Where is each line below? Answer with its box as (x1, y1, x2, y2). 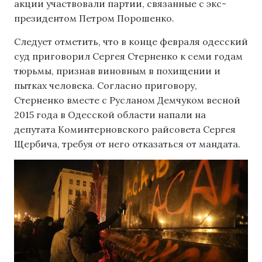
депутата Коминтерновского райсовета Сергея (14, 123, 236, 135)
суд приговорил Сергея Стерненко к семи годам (14, 50, 243, 62)
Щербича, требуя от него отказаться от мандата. (14, 137, 240, 150)
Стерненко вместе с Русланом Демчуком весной (14, 94, 240, 106)
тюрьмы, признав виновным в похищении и (14, 64, 220, 77)
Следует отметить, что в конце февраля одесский (14, 35, 248, 47)
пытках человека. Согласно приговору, (14, 79, 197, 91)
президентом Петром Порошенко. (14, 12, 174, 25)
